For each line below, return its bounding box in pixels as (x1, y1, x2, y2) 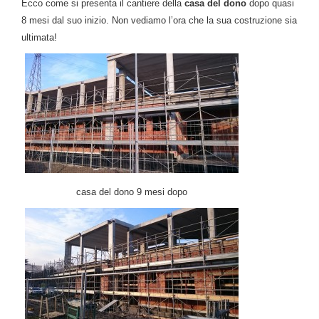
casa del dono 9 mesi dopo (76, 187, 187, 197)
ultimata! (21, 32, 57, 43)
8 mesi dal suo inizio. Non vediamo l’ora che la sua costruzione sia (21, 15, 297, 26)
